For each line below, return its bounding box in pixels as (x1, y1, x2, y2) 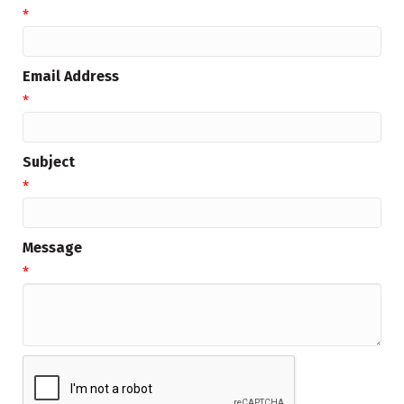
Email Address (23, 67, 119, 85)
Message (23, 238, 82, 256)
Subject (23, 152, 75, 170)
